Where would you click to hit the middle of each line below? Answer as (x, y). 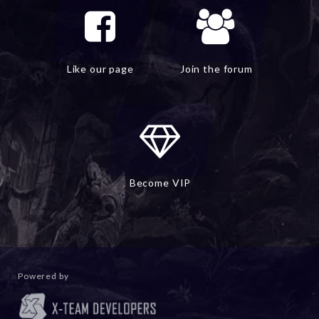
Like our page (100, 69)
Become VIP (160, 183)
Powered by (43, 276)
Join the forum (216, 69)
